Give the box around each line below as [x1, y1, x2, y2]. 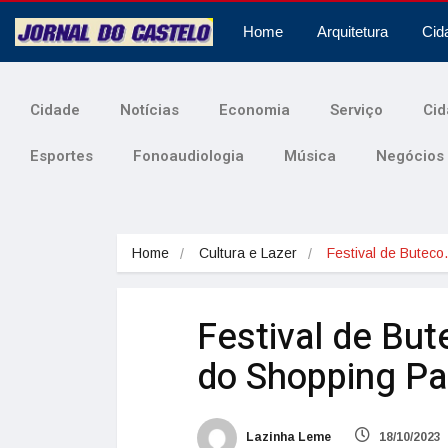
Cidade [30, 101, 80, 119]
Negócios [376, 147, 444, 165]
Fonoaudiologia [133, 147, 244, 165]
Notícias [120, 101, 179, 119]
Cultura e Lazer [199, 245, 297, 261]
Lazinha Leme [243, 430, 331, 444]
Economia [219, 101, 290, 119]
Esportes [30, 147, 93, 165]
